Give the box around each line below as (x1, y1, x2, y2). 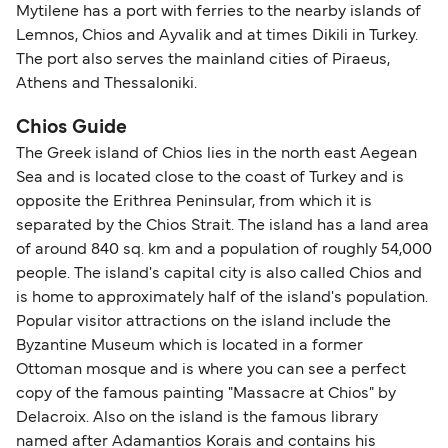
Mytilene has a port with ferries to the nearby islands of (16, 5, 421, 20)
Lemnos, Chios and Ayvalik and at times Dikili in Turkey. (16, 29, 418, 44)
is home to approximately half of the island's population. (16, 291, 428, 306)
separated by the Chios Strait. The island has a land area (16, 219, 429, 234)
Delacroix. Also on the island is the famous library (16, 411, 378, 426)
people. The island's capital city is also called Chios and (16, 267, 422, 282)
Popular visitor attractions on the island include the (16, 315, 391, 330)
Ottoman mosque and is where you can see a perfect (16, 363, 406, 378)
